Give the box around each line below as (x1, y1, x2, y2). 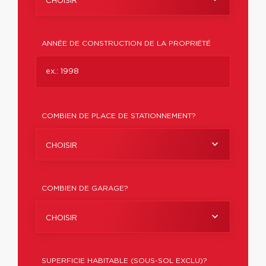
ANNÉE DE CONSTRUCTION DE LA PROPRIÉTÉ (42, 40, 211, 47)
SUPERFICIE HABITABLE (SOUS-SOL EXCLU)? (42, 257, 207, 264)
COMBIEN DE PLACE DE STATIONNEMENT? (42, 112, 196, 119)
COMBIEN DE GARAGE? (42, 185, 128, 192)
